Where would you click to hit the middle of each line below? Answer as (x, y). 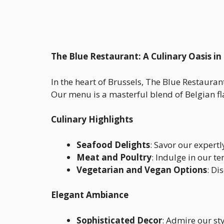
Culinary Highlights (92, 119)
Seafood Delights (113, 144)
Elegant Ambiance (90, 195)
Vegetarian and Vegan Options (142, 169)
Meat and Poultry (114, 157)
